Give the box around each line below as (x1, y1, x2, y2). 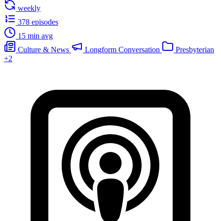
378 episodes (18, 17, 58, 26)
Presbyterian (176, 45, 214, 54)
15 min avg (18, 31, 53, 40)
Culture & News (18, 45, 69, 54)
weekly (18, 3, 40, 12)
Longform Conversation (85, 45, 160, 54)
